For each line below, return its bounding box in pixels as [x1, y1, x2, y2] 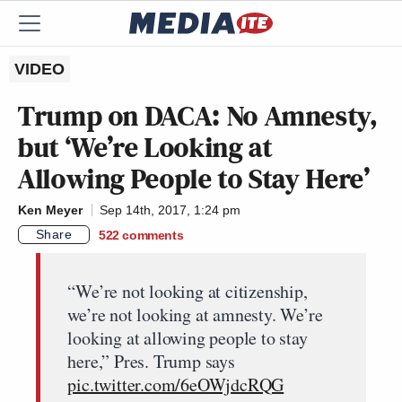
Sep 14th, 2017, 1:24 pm [100, 203, 240, 217]
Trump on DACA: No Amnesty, [18, 96, 379, 135]
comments [122, 227, 184, 242]
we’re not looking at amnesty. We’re [67, 302, 323, 327]
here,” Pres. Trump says [67, 349, 235, 373]
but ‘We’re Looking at [18, 127, 273, 167]
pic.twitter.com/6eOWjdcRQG [67, 372, 284, 397]
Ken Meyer [18, 203, 83, 217]
